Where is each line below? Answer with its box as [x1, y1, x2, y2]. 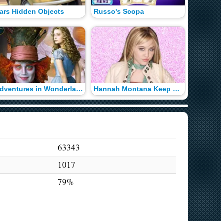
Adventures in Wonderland [75, 85, 83, 93]
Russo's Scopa [94, 8, 145, 16]
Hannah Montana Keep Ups [173, 85, 180, 93]
